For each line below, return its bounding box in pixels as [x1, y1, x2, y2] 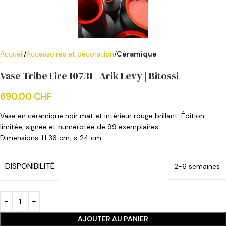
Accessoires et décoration [26, 49, 114, 59]
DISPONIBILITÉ [5, 161, 55, 172]
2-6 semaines [174, 162, 220, 171]
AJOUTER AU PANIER [78, 214, 148, 223]
